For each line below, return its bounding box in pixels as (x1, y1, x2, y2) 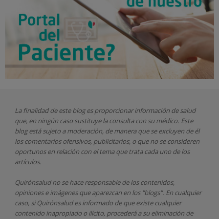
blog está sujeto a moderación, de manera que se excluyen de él (15, 126, 199, 135)
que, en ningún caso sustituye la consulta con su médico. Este (15, 116, 193, 125)
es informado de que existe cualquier (74, 198, 181, 207)
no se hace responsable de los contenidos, (52, 177, 175, 187)
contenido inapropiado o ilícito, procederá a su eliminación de (15, 208, 193, 218)
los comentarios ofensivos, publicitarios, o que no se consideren (15, 136, 199, 146)
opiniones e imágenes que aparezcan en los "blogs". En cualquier (15, 188, 201, 197)
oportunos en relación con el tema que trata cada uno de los (15, 147, 190, 156)
